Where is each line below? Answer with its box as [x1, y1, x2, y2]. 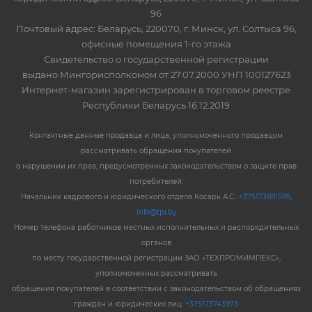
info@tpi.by [136, 208, 176, 217]
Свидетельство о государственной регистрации [43, 54, 269, 65]
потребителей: [129, 177, 183, 187]
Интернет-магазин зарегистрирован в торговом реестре [22, 84, 290, 96]
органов [141, 238, 171, 248]
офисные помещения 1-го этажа [81, 38, 231, 50]
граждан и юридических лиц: [74, 299, 185, 309]
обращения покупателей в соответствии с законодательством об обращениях [11, 284, 301, 294]
